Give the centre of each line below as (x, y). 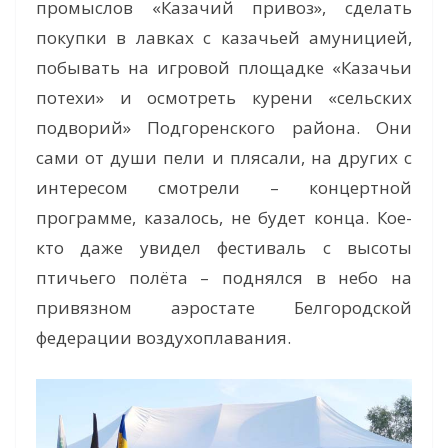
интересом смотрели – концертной (224, 188)
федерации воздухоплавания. (163, 338)
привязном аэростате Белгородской (224, 308)
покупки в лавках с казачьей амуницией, (224, 38)
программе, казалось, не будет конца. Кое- (224, 218)
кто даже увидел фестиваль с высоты (224, 248)
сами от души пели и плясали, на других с (224, 158)
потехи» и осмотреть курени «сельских (224, 98)
